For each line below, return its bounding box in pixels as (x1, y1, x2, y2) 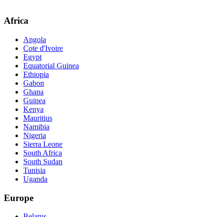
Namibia (23, 122, 49, 131)
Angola (23, 35, 46, 44)
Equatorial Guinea (23, 61, 79, 70)
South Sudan (23, 157, 62, 166)
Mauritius (23, 113, 52, 122)
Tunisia (23, 166, 46, 174)
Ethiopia (23, 70, 49, 78)
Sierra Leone (23, 139, 62, 148)
